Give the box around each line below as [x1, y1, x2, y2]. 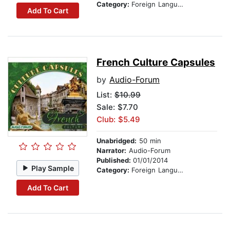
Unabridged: [97, 137, 137, 145]
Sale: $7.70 [97, 102, 138, 112]
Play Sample [31, 163, 74, 172]
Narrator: [97, 146, 126, 155]
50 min [137, 137, 161, 145]
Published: [97, 156, 133, 165]
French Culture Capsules [97, 56, 215, 69]
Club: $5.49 [97, 114, 140, 125]
